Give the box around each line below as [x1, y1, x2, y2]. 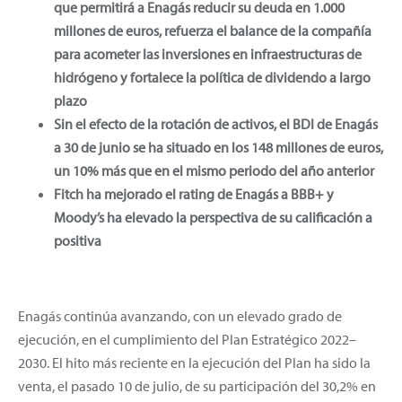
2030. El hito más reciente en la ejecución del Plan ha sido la [18, 353, 371, 371]
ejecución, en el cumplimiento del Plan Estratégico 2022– [18, 329, 356, 348]
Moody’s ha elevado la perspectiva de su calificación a [54, 207, 372, 226]
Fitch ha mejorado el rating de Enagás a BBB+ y [54, 184, 334, 203]
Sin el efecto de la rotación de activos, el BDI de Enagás [54, 114, 378, 133]
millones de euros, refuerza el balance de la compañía [54, 21, 371, 39]
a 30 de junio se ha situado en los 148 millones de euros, [54, 137, 383, 156]
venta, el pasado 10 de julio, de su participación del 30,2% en [18, 376, 376, 395]
